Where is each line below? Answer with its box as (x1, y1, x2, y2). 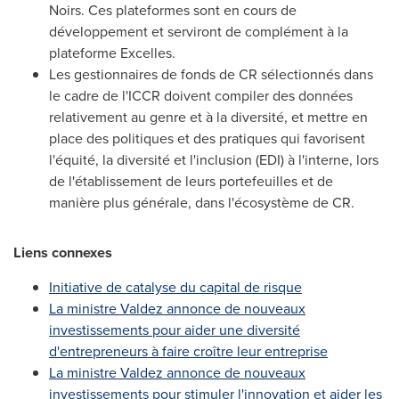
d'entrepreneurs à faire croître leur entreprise (49, 341, 328, 362)
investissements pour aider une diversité (49, 320, 300, 341)
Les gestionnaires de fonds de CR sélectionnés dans (49, 63, 373, 85)
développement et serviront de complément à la (49, 20, 348, 42)
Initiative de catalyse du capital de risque (49, 277, 302, 298)
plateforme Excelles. (49, 42, 175, 63)
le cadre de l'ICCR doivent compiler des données (49, 85, 353, 106)
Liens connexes (13, 240, 112, 264)
